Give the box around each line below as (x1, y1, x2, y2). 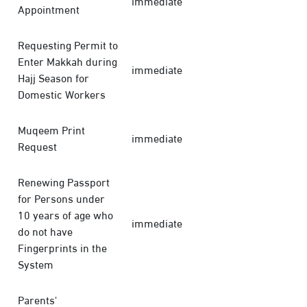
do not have (17, 220, 73, 241)
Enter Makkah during (17, 50, 117, 71)
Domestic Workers (17, 83, 106, 103)
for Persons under (17, 187, 105, 208)
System (17, 253, 53, 273)
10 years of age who (17, 204, 113, 224)
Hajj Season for (17, 66, 89, 87)
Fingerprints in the (17, 236, 107, 257)
